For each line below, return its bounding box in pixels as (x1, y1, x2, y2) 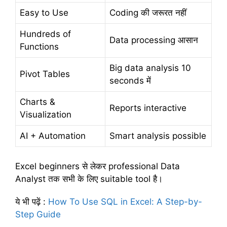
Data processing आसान (109, 35, 198, 46)
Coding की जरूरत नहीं (109, 8, 186, 18)
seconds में (109, 75, 151, 86)
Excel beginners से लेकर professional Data (15, 161, 180, 171)
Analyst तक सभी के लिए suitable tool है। (15, 173, 163, 184)
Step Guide (15, 209, 61, 220)
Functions (20, 42, 59, 52)
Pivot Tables (20, 69, 70, 80)
